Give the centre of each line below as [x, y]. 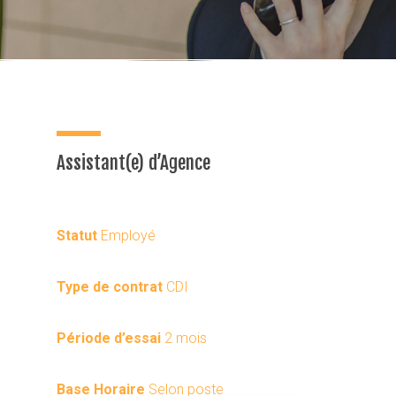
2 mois [186, 338]
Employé [126, 236]
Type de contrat [111, 287]
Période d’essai [110, 338]
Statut [77, 236]
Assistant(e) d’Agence [133, 163]
